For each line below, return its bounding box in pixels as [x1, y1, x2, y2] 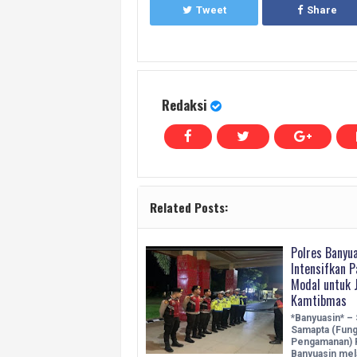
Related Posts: [150, 198, 228, 216]
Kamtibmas [290, 290, 347, 310]
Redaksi [162, 94, 207, 115]
